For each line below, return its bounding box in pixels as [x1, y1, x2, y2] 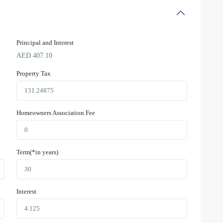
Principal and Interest [16, 39, 74, 47]
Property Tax [16, 70, 51, 78]
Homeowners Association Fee [16, 109, 95, 117]
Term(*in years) [16, 148, 58, 156]
